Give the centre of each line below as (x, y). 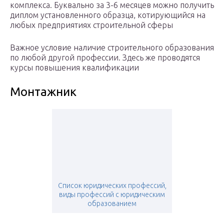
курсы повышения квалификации (74, 68)
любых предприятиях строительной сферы (91, 25)
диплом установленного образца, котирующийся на (108, 15)
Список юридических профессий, (112, 186)
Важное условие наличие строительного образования (112, 48)
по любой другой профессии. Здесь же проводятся (105, 58)
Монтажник (43, 92)
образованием (112, 204)
